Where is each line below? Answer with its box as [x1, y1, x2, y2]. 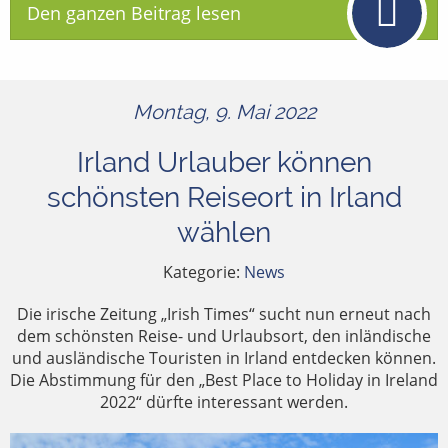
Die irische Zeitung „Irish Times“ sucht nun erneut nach [17, 303, 431, 326]
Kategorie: [163, 261, 244, 284]
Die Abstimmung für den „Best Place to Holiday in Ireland [10, 369, 438, 392]
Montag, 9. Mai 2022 [132, 100, 316, 125]
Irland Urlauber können [76, 146, 372, 180]
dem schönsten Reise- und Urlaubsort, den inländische [17, 325, 431, 348]
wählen [177, 216, 271, 250]
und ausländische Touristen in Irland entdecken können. [12, 347, 436, 370]
